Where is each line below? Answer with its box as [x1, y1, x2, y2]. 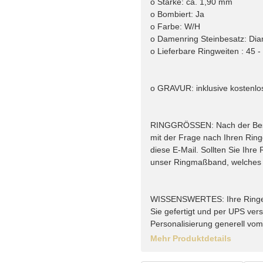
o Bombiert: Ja [150, 9, 204, 19]
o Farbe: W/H [150, 22, 200, 32]
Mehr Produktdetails [150, 234, 231, 244]
